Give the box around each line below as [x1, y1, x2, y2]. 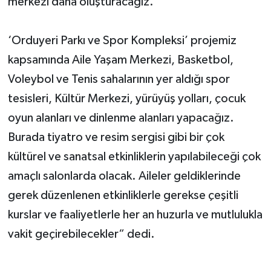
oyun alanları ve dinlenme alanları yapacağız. [7, 111, 234, 124]
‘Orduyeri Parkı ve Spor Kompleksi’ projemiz [7, 34, 237, 47]
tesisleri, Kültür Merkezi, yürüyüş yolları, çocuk [7, 92, 246, 105]
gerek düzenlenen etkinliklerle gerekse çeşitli [7, 189, 238, 201]
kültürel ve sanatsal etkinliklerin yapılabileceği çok [7, 150, 261, 163]
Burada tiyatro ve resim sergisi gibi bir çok [7, 131, 224, 143]
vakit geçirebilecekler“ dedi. [7, 227, 155, 240]
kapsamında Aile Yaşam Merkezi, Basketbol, [7, 53, 233, 66]
